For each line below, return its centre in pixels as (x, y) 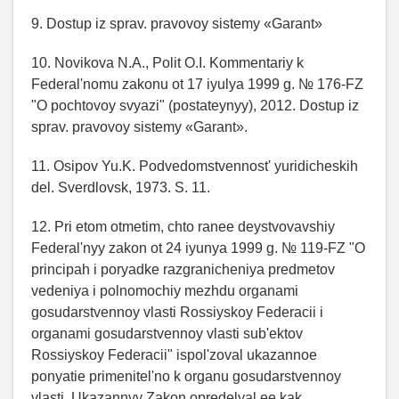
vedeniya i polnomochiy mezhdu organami (165, 290)
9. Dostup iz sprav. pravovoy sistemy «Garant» (177, 23)
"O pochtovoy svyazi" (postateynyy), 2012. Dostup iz (195, 105)
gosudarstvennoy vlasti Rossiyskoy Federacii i (177, 312)
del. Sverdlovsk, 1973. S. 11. (121, 187)
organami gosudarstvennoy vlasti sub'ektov (167, 333)
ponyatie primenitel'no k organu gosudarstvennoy (186, 376)
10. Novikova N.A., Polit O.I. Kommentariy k (167, 62)
